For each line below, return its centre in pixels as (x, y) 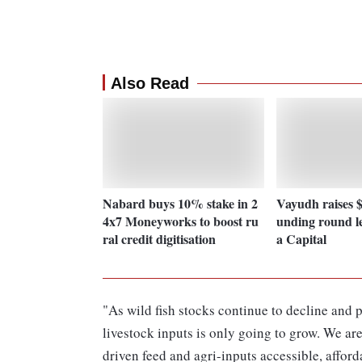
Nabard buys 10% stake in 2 (180, 203)
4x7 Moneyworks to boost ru (181, 221)
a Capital (301, 238)
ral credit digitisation (159, 238)
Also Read (150, 84)
